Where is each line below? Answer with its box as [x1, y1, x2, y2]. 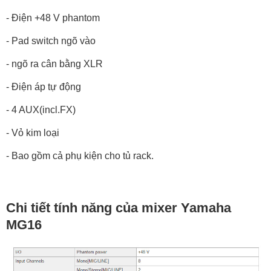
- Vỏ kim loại [6, 128, 59, 138]
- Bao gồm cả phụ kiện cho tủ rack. [6, 151, 154, 161]
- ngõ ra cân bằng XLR [6, 59, 103, 69]
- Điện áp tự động [6, 82, 81, 92]
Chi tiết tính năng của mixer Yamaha [6, 200, 231, 215]
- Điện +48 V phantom [6, 13, 122, 23]
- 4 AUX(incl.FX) [6, 105, 76, 115]
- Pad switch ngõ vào [6, 36, 96, 46]
